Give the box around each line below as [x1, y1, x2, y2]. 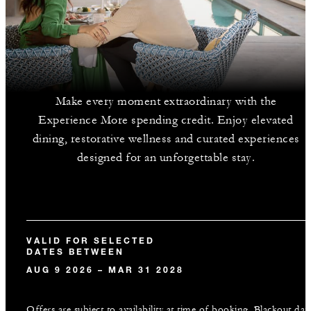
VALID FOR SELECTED [26, 235, 155, 246]
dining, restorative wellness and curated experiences [32, 132, 300, 146]
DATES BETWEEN [26, 246, 124, 257]
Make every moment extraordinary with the [55, 94, 277, 108]
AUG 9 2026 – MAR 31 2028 [26, 264, 184, 275]
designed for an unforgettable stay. [76, 151, 255, 165]
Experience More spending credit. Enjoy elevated [38, 113, 294, 127]
